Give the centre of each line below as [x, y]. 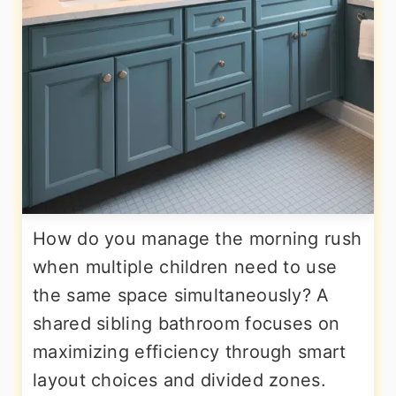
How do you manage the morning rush [198, 239]
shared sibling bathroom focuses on [187, 324]
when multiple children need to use [185, 267]
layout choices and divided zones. [179, 380]
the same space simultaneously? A [181, 295]
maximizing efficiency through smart [190, 352]
